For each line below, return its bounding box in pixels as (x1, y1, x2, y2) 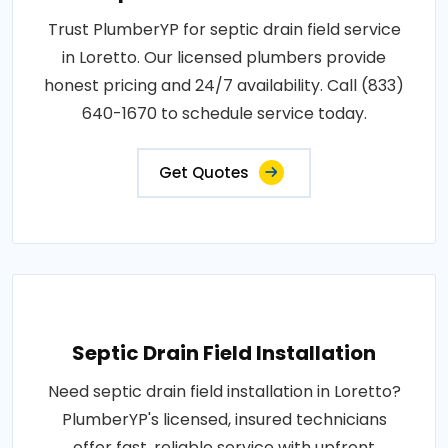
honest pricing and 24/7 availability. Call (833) (44, 73, 404, 97)
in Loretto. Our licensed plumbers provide (62, 45, 386, 69)
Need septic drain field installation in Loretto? (47, 379, 401, 403)
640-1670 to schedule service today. (81, 101, 367, 125)
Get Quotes (159, 161, 249, 183)
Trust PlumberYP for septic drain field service (47, 17, 401, 41)
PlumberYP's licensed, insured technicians (61, 407, 387, 431)
